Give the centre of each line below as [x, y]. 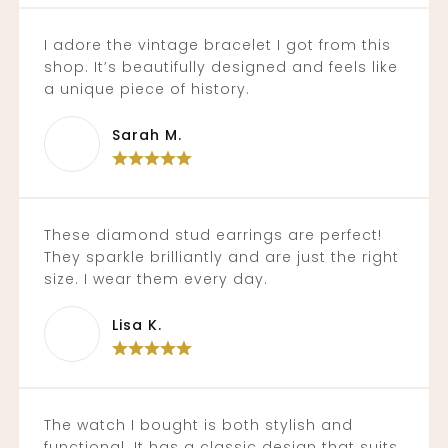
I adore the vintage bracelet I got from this [217, 45]
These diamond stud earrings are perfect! [212, 235]
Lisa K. [136, 324]
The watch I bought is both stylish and [198, 425]
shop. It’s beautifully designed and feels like [220, 67]
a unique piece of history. [146, 89]
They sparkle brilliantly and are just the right [221, 257]
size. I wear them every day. [155, 279]
